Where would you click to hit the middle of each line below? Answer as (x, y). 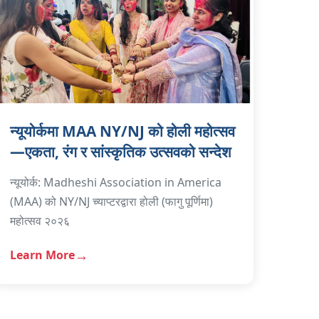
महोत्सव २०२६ (40, 220)
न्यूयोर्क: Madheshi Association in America (116, 182)
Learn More (43, 255)
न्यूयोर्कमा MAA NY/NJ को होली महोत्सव (123, 131)
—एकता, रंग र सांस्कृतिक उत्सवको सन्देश (121, 151)
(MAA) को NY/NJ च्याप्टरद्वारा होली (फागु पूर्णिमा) (112, 201)
